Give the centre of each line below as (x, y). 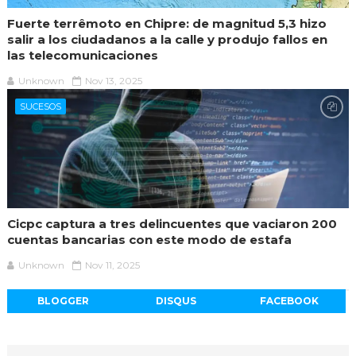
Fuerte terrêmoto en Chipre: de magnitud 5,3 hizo (166, 23)
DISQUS (176, 300)
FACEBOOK (289, 300)
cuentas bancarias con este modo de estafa (149, 239)
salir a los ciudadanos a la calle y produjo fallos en (167, 39)
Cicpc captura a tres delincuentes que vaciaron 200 (172, 223)
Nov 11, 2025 (112, 265)
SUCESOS (40, 106)
